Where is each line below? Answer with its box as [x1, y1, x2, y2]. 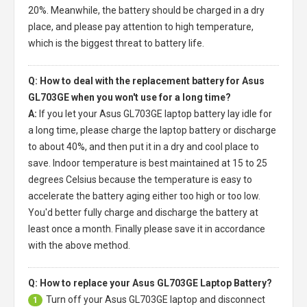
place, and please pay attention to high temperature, [28, 21, 254, 32]
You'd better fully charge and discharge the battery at [28, 206, 258, 218]
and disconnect [197, 293, 265, 305]
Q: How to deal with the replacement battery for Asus [28, 75, 265, 86]
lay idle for [225, 108, 272, 119]
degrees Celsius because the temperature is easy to [28, 173, 252, 185]
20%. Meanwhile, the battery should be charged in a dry [28, 4, 265, 16]
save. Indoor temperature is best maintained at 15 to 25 [28, 157, 267, 169]
